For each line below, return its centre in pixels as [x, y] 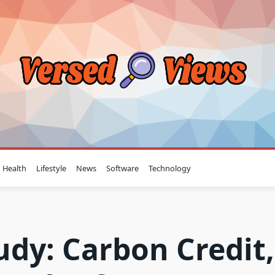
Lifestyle [52, 168]
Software [123, 168]
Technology [170, 168]
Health [15, 168]
